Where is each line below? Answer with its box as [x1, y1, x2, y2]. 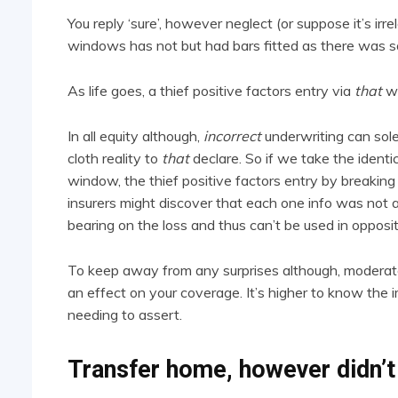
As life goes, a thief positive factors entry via [68, 82, 351, 100]
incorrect [203, 127, 261, 146]
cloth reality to [68, 149, 162, 168]
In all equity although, [68, 127, 203, 146]
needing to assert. [68, 306, 182, 324]
